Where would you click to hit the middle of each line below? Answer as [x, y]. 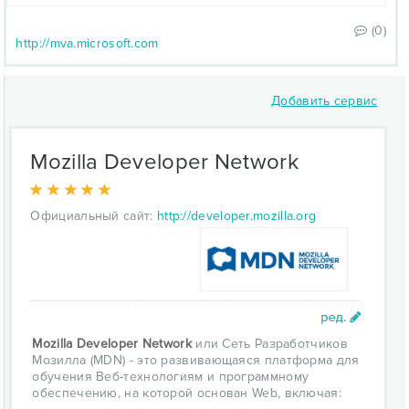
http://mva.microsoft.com [87, 43]
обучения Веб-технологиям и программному [171, 377]
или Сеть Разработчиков [269, 344]
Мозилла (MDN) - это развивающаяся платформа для [196, 360]
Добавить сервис [325, 101]
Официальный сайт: [92, 216]
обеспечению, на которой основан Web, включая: [187, 393]
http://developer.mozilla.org [236, 216]
